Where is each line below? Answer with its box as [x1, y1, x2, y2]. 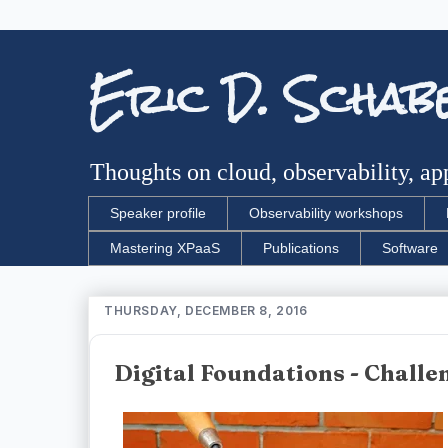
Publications [263, 240, 339, 257]
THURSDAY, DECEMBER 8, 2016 [104, 302, 308, 318]
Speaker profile [110, 205, 206, 222]
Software [382, 240, 438, 257]
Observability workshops [249, 205, 403, 222]
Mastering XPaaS [110, 240, 220, 257]
